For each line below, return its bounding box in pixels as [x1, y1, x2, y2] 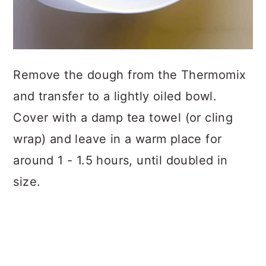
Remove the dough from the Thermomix [13, 68, 246, 83]
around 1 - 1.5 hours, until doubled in [13, 153, 228, 168]
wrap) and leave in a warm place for [13, 132, 222, 147]
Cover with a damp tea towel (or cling [13, 110, 233, 125]
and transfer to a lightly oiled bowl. [13, 89, 217, 104]
